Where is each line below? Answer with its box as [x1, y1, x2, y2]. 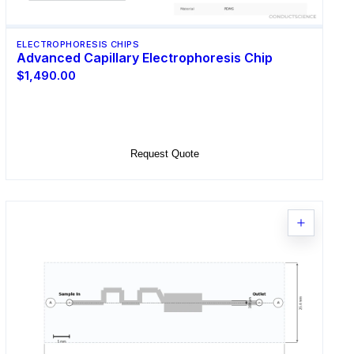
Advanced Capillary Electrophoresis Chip [16, 50, 273, 66]
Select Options [129, 109, 200, 122]
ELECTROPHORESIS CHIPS [16, 39, 140, 51]
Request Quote [130, 147, 199, 160]
